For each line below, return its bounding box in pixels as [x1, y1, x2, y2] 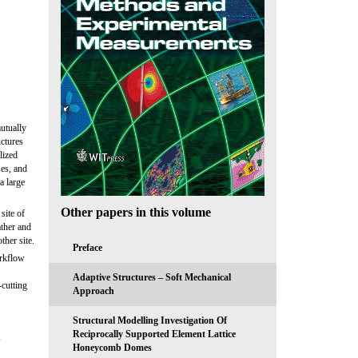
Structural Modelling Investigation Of [73, 314, 227, 326]
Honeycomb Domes [73, 341, 152, 353]
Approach [73, 284, 114, 296]
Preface [73, 241, 102, 253]
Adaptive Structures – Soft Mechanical [73, 271, 231, 283]
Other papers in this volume [61, 205, 211, 219]
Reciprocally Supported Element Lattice [73, 328, 236, 340]
